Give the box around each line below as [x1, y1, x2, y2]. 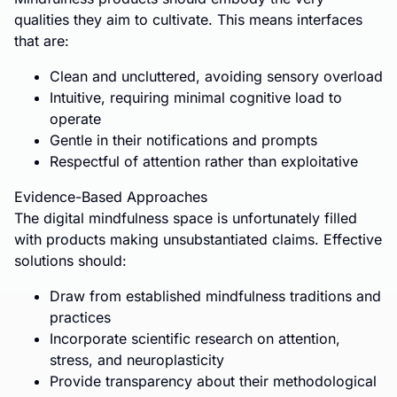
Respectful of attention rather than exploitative [50, 152, 358, 170]
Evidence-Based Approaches [14, 188, 207, 206]
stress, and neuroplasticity [50, 351, 224, 369]
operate [50, 110, 101, 128]
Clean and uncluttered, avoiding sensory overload [50, 67, 383, 85]
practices [50, 308, 111, 326]
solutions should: [14, 252, 127, 269]
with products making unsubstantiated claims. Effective [14, 230, 382, 248]
